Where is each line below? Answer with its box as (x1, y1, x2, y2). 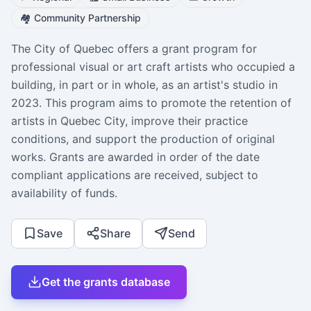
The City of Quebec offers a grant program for (11, 41, 257, 56)
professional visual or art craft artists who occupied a (11, 59, 295, 74)
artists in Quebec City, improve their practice (11, 113, 248, 128)
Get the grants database (42, 274, 170, 289)
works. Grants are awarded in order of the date (11, 149, 260, 164)
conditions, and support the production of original (11, 131, 275, 146)
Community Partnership (34, 11, 141, 24)
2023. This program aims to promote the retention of (11, 95, 292, 110)
